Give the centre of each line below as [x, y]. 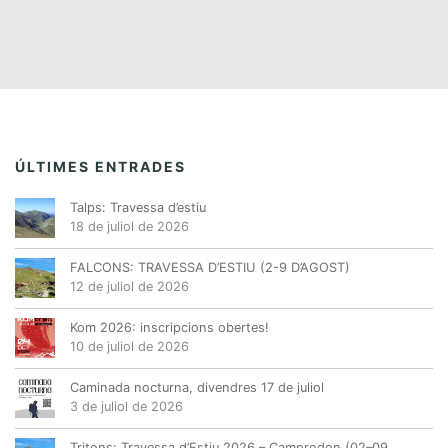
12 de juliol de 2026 [129, 287]
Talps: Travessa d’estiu [138, 208]
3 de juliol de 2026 [126, 407]
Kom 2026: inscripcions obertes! [169, 328]
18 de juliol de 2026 [129, 227]
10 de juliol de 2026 [129, 347]
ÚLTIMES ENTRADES [100, 167]
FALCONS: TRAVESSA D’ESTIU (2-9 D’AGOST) [210, 268]
